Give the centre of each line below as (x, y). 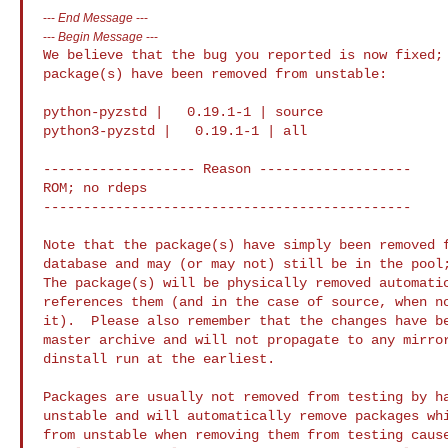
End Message (95, 17)
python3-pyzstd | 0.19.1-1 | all (175, 130)
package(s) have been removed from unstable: (215, 73)
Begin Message (100, 36)
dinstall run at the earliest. (159, 358)
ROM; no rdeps (95, 187)
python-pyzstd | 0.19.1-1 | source (183, 111)
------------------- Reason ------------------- (227, 168)
